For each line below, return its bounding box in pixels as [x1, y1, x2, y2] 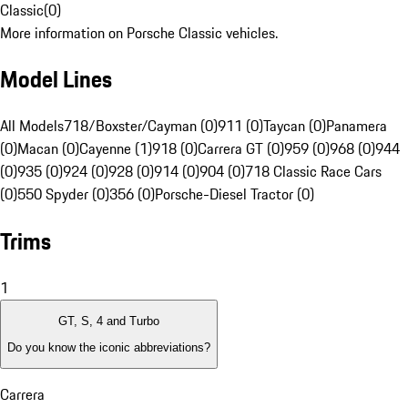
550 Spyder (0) [17, 183, 109, 206]
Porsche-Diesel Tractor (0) [155, 183, 314, 206]
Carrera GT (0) [198, 138, 284, 160]
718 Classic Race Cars [245, 160, 382, 183]
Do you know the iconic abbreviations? [7, 340, 210, 354]
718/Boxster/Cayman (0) [64, 115, 218, 138]
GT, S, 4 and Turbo [58, 314, 159, 329]
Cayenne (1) [79, 138, 152, 160]
